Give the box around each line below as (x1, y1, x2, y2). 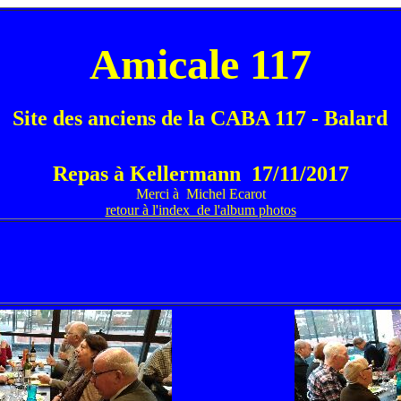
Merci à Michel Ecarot (135, 186, 266, 201)
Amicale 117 (89, 40, 311, 88)
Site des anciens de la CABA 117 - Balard (13, 106, 388, 130)
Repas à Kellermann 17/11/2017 (52, 162, 349, 185)
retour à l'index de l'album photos (105, 202, 296, 218)
